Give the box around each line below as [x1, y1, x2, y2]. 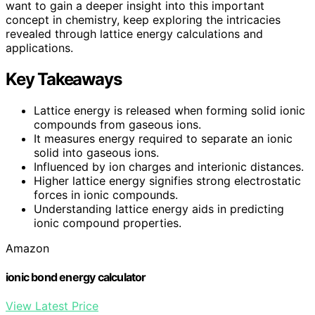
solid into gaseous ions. [34, 145, 159, 160]
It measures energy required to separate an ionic [34, 131, 292, 146]
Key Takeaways [6, 68, 122, 89]
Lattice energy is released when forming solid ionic [34, 103, 305, 117]
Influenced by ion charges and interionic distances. [34, 159, 304, 174]
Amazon [6, 240, 49, 255]
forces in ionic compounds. [34, 187, 178, 202]
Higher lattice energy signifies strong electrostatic [34, 173, 301, 188]
